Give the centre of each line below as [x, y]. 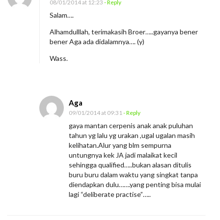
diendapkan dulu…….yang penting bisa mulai [135, 185]
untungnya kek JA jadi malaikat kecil [123, 155]
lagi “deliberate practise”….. [110, 194]
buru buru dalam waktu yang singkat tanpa [133, 175]
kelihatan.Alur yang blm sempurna [120, 145]
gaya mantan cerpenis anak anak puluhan [131, 126]
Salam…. [62, 15]
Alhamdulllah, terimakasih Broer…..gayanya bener [124, 32]
